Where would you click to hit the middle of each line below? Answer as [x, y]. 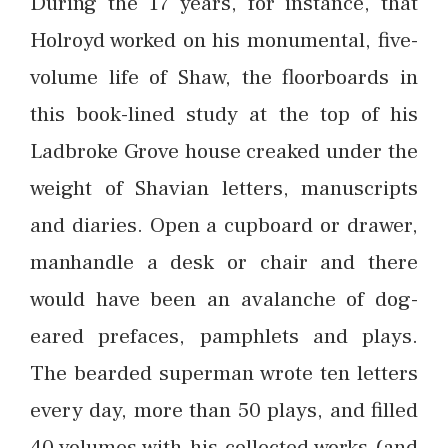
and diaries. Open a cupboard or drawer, [224, 225]
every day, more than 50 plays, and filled [224, 410]
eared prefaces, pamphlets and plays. [224, 336]
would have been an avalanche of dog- [224, 299]
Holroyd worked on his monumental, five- [224, 40]
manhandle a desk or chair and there [224, 262]
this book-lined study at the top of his [224, 114]
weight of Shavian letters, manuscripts [224, 188]
